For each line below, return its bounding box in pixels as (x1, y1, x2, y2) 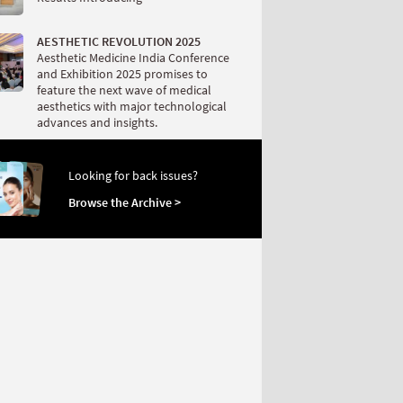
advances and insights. (37, 114, 157, 130)
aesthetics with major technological (37, 98, 227, 114)
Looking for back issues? (68, 167, 198, 184)
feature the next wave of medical (37, 82, 211, 98)
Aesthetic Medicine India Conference (37, 49, 229, 66)
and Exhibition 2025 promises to (37, 66, 208, 82)
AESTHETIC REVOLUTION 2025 (37, 33, 201, 49)
